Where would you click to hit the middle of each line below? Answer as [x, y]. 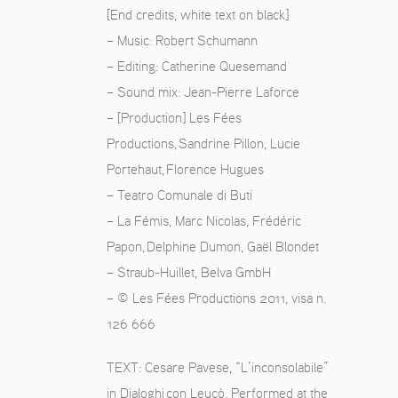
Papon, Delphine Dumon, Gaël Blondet [213, 247]
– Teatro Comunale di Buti [179, 195]
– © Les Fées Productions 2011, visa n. [216, 298]
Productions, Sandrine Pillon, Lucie [203, 144]
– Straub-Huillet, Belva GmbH [189, 273]
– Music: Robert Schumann [182, 41]
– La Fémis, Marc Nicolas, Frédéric [204, 221]
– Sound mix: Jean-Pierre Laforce [203, 92]
